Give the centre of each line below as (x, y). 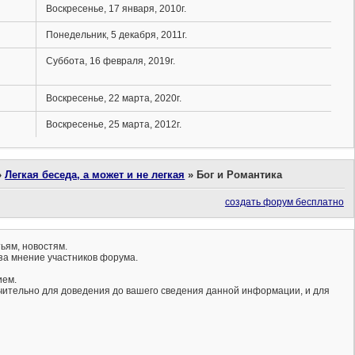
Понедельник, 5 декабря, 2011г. (116, 35)
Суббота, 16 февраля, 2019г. (110, 61)
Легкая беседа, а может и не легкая (95, 175)
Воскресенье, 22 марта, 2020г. (113, 99)
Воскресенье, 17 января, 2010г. (116, 9)
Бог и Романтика (240, 175)
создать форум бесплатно (284, 202)
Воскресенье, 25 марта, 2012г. (113, 125)
